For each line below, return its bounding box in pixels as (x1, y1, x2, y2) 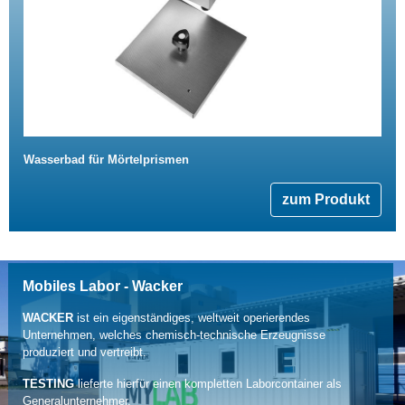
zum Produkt (282, 191, 370, 207)
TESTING (22, 377, 74, 391)
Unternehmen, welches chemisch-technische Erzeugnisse (22, 328, 325, 343)
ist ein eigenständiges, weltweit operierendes (72, 311, 310, 325)
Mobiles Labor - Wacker (22, 278, 183, 295)
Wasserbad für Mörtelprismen (24, 152, 189, 166)
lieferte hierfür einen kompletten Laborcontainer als (73, 377, 342, 391)
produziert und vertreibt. (22, 345, 146, 360)
